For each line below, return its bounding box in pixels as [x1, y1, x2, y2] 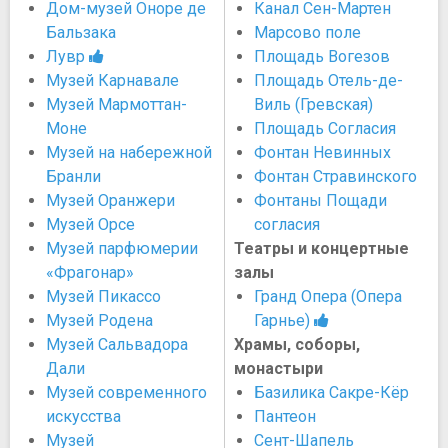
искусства [46, 407, 121, 426]
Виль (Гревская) [254, 95, 373, 114]
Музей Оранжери [46, 191, 175, 210]
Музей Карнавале [46, 71, 179, 90]
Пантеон [254, 407, 316, 426]
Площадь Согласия [254, 119, 396, 138]
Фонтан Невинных [254, 143, 391, 162]
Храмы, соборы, [234, 335, 360, 354]
